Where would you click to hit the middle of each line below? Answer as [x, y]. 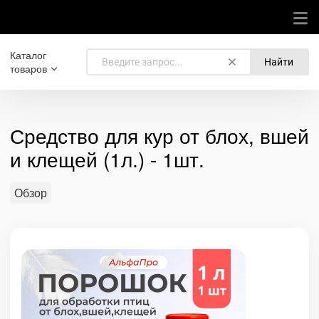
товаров [28, 68]
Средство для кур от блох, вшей [159, 135]
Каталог [28, 55]
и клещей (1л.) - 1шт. [107, 159]
